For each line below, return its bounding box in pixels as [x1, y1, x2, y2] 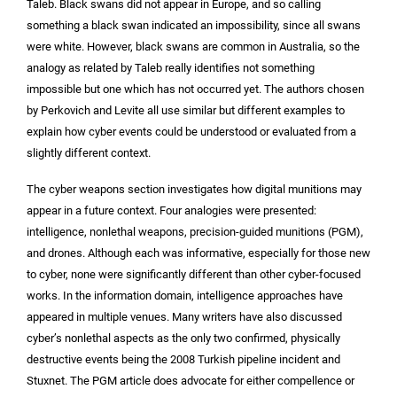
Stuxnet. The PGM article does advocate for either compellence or [27, 373, 354, 387]
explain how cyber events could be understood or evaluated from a [27, 125, 356, 139]
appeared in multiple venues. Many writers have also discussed [27, 309, 342, 323]
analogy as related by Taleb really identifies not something [27, 61, 315, 75]
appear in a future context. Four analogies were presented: [27, 203, 316, 217]
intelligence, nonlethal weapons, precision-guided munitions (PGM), [27, 224, 363, 238]
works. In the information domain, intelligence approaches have [27, 288, 343, 302]
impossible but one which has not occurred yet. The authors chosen [27, 82, 364, 97]
